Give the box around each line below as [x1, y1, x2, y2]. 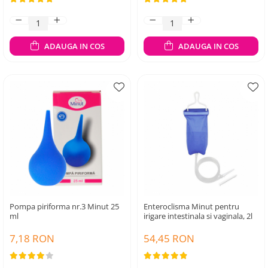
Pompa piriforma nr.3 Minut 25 [10, 201, 119, 212]
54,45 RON [144, 232, 194, 245]
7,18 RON [10, 232, 54, 245]
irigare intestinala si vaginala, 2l [144, 211, 252, 221]
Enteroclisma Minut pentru [144, 201, 239, 212]
